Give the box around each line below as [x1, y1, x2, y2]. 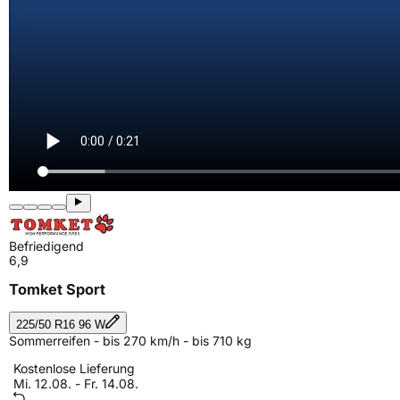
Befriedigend [9, 238, 84, 254]
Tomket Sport [9, 280, 105, 299]
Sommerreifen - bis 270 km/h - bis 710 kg [9, 332, 252, 348]
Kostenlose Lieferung [13, 360, 135, 376]
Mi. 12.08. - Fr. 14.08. [13, 375, 138, 391]
